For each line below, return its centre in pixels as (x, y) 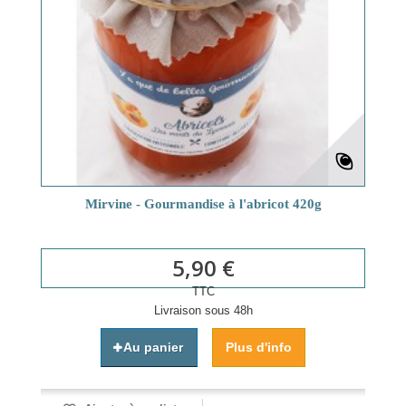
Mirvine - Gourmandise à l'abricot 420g (203, 204)
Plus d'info (259, 348)
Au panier (153, 348)
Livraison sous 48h (203, 311)
